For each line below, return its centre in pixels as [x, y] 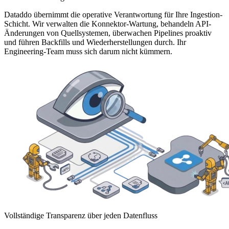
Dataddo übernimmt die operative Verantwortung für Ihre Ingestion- [113, 14]
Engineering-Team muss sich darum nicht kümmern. [88, 51]
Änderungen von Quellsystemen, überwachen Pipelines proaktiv [108, 33]
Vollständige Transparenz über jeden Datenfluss [81, 215]
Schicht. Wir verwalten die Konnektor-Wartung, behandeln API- [108, 24]
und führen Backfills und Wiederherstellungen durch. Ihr [95, 42]
